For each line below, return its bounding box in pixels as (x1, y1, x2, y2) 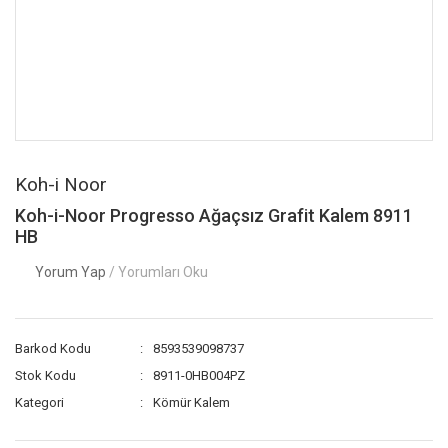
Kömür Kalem (153, 395, 231, 410)
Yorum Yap (35, 264, 109, 280)
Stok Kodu (15, 368, 76, 383)
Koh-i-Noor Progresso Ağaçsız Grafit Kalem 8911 (15, 205, 413, 226)
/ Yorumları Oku (109, 264, 208, 280)
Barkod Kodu (15, 341, 91, 356)
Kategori (15, 395, 64, 410)
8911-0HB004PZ (153, 368, 246, 383)
